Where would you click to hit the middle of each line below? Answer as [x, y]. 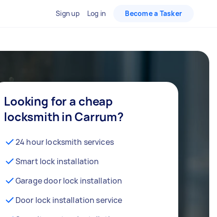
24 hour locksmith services [65, 142]
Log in [96, 13]
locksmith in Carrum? [64, 116]
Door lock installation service [69, 200]
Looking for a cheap [59, 101]
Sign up [68, 13]
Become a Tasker [154, 13]
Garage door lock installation [69, 181]
